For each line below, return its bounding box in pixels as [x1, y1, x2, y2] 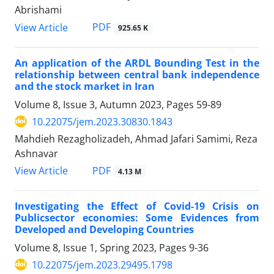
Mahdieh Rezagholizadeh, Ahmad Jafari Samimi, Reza [15, 131, 257, 146]
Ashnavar [15, 146, 58, 160]
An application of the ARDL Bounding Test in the [15, 56, 259, 70]
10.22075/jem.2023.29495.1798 [32, 257, 172, 272]
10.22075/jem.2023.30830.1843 [32, 114, 172, 128]
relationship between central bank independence [15, 67, 259, 81]
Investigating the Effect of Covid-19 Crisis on [15, 199, 259, 213]
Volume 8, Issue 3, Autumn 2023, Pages [15, 97, 196, 111]
